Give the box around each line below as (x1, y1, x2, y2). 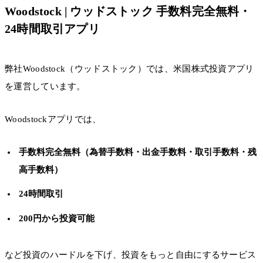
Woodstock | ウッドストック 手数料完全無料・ (5, 4, 251, 18)
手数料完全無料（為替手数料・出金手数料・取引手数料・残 (18, 147, 257, 157)
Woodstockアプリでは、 (5, 114, 102, 124)
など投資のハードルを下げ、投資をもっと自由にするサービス (5, 249, 257, 259)
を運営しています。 (5, 81, 86, 91)
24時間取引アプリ (5, 22, 100, 35)
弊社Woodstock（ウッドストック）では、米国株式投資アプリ (5, 63, 254, 73)
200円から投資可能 (18, 213, 95, 223)
